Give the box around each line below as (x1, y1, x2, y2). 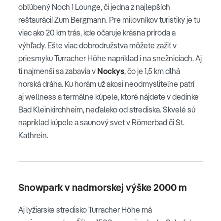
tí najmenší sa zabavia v (18, 66, 96, 76)
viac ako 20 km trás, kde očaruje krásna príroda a (18, 27, 176, 37)
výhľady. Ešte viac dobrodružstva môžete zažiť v (18, 40, 177, 50)
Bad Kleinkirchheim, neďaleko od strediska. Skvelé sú (18, 104, 195, 114)
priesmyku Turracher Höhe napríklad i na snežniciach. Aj (18, 53, 202, 63)
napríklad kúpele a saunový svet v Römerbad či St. (18, 117, 184, 127)
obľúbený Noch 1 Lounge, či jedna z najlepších (18, 1, 170, 12)
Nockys (96, 66, 124, 76)
